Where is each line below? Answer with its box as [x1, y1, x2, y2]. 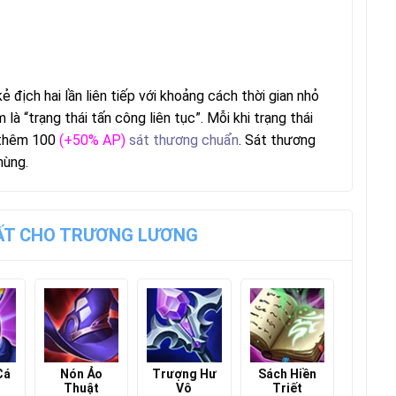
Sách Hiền [257, 367, 316, 382]
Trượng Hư [151, 367, 217, 382]
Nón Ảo [60, 367, 103, 382]
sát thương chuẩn [129, 131, 239, 148]
